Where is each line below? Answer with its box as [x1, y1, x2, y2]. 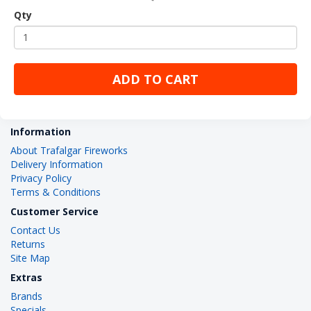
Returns [10, 237, 45, 251]
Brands [10, 289, 42, 303]
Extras [10, 270, 42, 284]
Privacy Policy [10, 171, 72, 185]
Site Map [10, 251, 50, 264]
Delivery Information [10, 157, 103, 171]
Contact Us [10, 223, 60, 237]
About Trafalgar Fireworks [10, 143, 128, 157]
